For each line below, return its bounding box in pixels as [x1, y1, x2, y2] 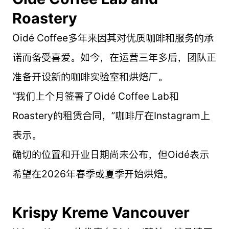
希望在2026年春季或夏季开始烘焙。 [12, 167, 173, 180]
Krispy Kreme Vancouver [12, 203, 190, 221]
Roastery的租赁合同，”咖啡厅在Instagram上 [12, 109, 210, 122]
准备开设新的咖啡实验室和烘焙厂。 [12, 70, 168, 83]
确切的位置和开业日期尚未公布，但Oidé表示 [12, 148, 209, 161]
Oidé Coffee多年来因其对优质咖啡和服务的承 [12, 31, 214, 44]
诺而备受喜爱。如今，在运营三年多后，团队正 [12, 51, 216, 63]
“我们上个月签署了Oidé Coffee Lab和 [12, 89, 179, 102]
